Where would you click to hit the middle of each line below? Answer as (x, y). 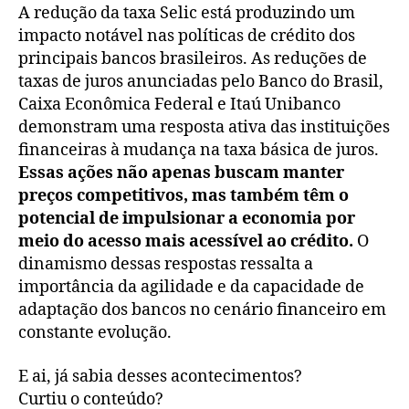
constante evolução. (95, 333)
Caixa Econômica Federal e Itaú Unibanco (179, 105)
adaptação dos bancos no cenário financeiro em (202, 310)
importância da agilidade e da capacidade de (191, 288)
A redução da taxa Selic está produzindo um (187, 14)
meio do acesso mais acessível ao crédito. (186, 242)
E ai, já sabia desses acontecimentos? (160, 376)
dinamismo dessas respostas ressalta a (166, 265)
